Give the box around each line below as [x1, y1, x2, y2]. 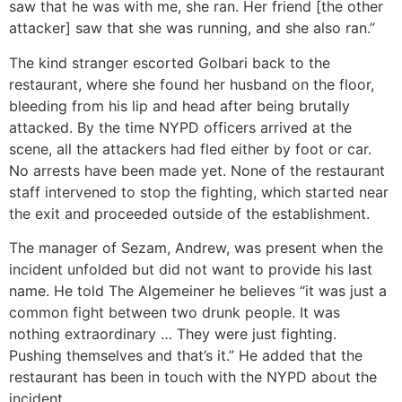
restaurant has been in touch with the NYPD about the [9, 368, 377, 387]
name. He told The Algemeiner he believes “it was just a [9, 282, 387, 301]
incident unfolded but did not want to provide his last [9, 260, 372, 279]
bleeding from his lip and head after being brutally [9, 96, 350, 115]
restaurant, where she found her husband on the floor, [9, 74, 374, 93]
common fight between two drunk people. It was [9, 303, 340, 322]
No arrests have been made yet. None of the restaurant [9, 161, 385, 179]
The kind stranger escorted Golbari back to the [9, 53, 330, 72]
